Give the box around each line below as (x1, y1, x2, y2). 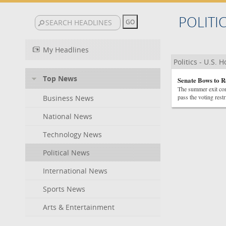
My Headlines (43, 45, 89, 54)
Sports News (43, 184, 85, 194)
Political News (43, 148, 90, 157)
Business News (43, 93, 94, 103)
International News (43, 166, 107, 176)
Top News (43, 74, 77, 83)
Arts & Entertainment (43, 202, 115, 212)
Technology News (43, 130, 102, 139)
